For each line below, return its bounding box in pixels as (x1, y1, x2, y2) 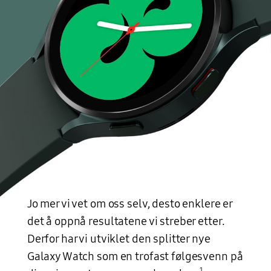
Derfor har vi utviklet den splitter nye (27, 232, 211, 246)
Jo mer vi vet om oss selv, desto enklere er (27, 197, 233, 211)
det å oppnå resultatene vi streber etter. (27, 214, 225, 228)
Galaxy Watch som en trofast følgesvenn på (27, 249, 243, 263)
